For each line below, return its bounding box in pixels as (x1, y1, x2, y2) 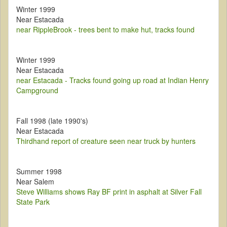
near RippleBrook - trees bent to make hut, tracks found (16, 24, 195, 35)
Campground (16, 85, 58, 96)
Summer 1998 (16, 166, 62, 177)
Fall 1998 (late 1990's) (16, 116, 88, 126)
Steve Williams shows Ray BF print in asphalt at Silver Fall (16, 186, 202, 197)
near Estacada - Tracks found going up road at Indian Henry (16, 75, 209, 86)
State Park (16, 197, 50, 207)
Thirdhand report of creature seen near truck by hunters (16, 136, 196, 146)
